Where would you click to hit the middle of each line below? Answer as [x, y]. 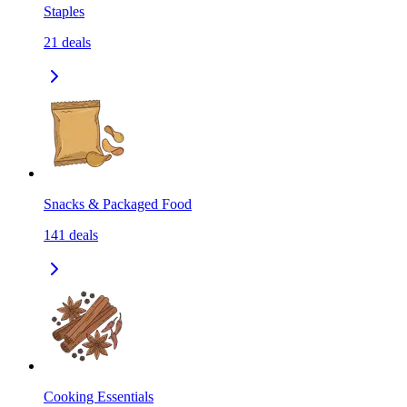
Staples [64, 12]
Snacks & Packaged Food [118, 204]
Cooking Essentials [99, 397]
